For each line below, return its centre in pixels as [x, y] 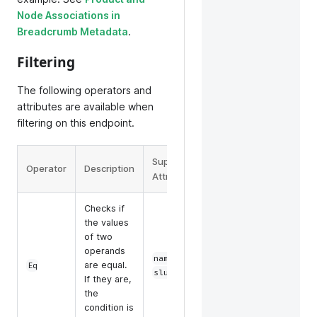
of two [98, 236]
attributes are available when [85, 106]
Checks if [104, 208]
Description [109, 168]
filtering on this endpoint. [76, 122]
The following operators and [84, 90]
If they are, [108, 279]
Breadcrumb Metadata [73, 31]
